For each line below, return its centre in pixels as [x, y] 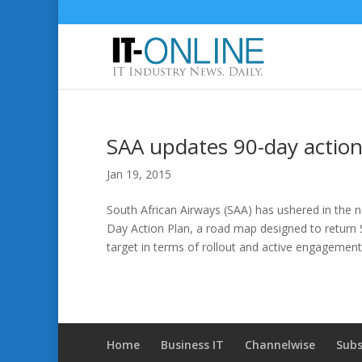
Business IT [192, 345]
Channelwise [280, 345]
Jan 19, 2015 [139, 174]
